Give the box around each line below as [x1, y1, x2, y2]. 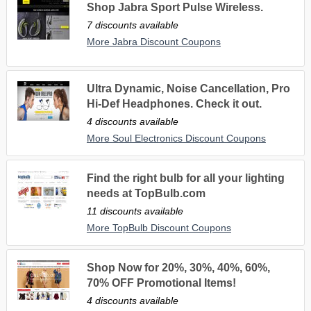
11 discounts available [86, 205, 183, 217]
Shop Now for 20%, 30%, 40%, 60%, [86, 261, 270, 274]
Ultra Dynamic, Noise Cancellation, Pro [86, 82, 290, 94]
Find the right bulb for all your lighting [86, 171, 285, 184]
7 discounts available [86, 19, 178, 31]
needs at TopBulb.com [86, 187, 205, 199]
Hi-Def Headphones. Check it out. [86, 97, 262, 110]
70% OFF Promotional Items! [86, 276, 236, 289]
